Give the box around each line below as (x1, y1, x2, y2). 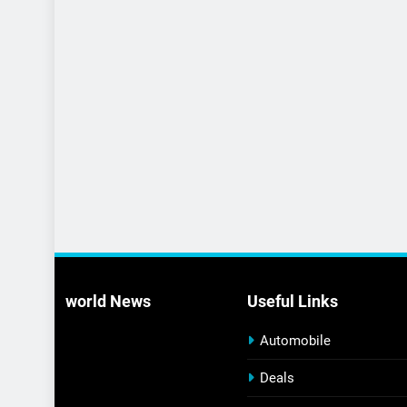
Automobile (260, 333, 331, 350)
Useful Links (247, 292, 338, 312)
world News (65, 292, 151, 312)
